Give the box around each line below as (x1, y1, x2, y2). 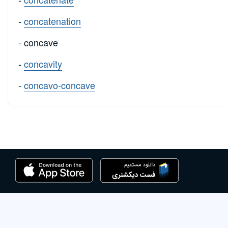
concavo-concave (24, 78, 95, 92)
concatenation (24, 14, 81, 28)
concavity (24, 57, 62, 71)
